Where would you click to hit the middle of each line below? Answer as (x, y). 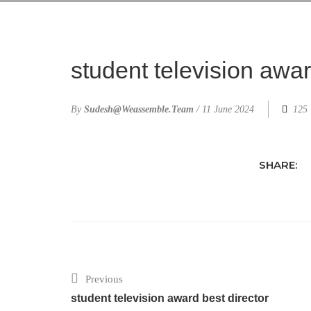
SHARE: (278, 165)
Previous (104, 279)
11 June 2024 (228, 110)
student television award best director (170, 298)
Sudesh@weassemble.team (139, 110)
